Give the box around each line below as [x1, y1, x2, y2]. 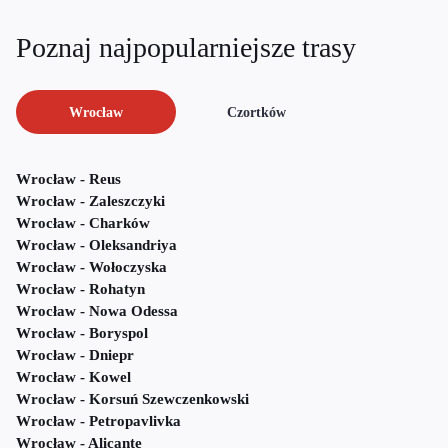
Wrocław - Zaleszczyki [16, 193, 165, 210]
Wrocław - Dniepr [16, 347, 134, 364]
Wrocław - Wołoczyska [16, 259, 167, 276]
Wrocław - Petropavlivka [16, 413, 181, 430]
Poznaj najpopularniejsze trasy [16, 32, 356, 64]
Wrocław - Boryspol [16, 325, 148, 342]
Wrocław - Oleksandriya [16, 237, 177, 254]
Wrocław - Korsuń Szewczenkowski [16, 391, 249, 408]
